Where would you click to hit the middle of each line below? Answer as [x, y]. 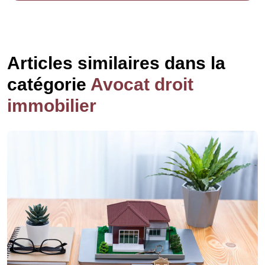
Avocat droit [142, 84]
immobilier [52, 106]
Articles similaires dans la [116, 63]
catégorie [49, 84]
